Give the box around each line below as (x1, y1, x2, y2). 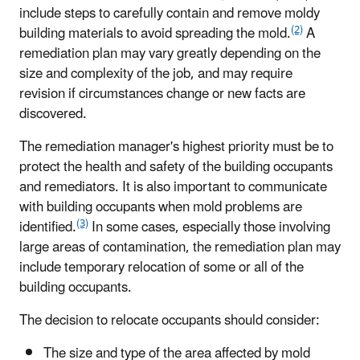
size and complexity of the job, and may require (19, 59, 292, 89)
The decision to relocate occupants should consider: (19, 306, 320, 336)
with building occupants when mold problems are (19, 193, 302, 223)
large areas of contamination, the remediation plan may (19, 233, 341, 263)
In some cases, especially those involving (88, 213, 330, 243)
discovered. (19, 100, 87, 129)
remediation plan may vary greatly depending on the (19, 39, 321, 69)
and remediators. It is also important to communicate (19, 173, 327, 202)
